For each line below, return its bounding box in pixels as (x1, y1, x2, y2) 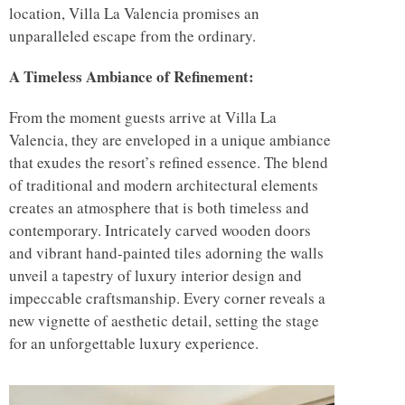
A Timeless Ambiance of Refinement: (9, 65, 254, 89)
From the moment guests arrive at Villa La (9, 107, 277, 128)
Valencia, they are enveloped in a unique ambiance (9, 129, 331, 151)
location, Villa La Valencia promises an (9, 3, 259, 24)
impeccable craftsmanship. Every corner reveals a (9, 287, 325, 309)
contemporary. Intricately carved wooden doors (9, 220, 311, 241)
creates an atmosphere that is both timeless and (9, 197, 309, 219)
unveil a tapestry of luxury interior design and (9, 265, 302, 287)
